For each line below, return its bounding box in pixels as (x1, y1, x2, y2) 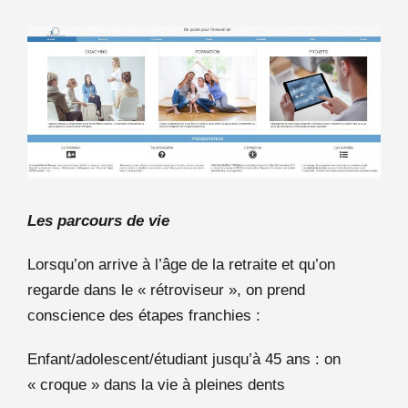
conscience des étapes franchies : (27, 306, 260, 324)
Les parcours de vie (27, 211, 169, 229)
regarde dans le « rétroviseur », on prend (27, 280, 305, 299)
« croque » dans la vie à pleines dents (27, 375, 285, 393)
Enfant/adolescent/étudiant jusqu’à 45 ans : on (27, 350, 341, 368)
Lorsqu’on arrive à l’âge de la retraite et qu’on (27, 255, 335, 273)
